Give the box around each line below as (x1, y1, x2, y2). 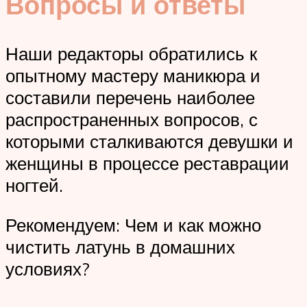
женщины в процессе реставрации (5, 152, 289, 175)
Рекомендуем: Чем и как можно (5, 213, 261, 236)
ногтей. (5, 174, 63, 197)
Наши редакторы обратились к (5, 42, 257, 65)
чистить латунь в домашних (5, 235, 235, 258)
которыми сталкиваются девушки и (5, 130, 293, 153)
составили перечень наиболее (5, 86, 255, 109)
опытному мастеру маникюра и (5, 64, 260, 87)
